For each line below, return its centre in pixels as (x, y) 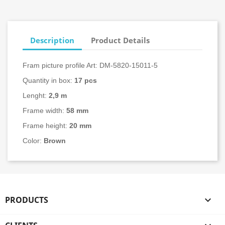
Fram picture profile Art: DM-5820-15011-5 (90, 65)
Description (52, 40)
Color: (32, 141)
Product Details (121, 40)
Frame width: (44, 110)
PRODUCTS (27, 200)
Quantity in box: (48, 80)
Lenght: (36, 95)
